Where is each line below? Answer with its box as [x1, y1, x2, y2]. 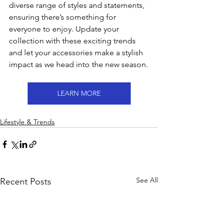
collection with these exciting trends [9, 36, 138, 45]
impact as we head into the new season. [9, 60, 148, 69]
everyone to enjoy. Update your [9, 24, 121, 34]
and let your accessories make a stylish [9, 48, 145, 57]
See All [136, 176, 158, 184]
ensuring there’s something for [9, 12, 118, 22]
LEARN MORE [57, 89, 101, 98]
